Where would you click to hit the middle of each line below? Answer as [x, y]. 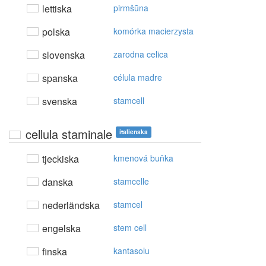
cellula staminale [69, 134]
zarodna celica [141, 54]
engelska [60, 229]
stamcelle [131, 181]
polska [55, 32]
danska [56, 182]
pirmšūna [131, 8]
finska [53, 252]
